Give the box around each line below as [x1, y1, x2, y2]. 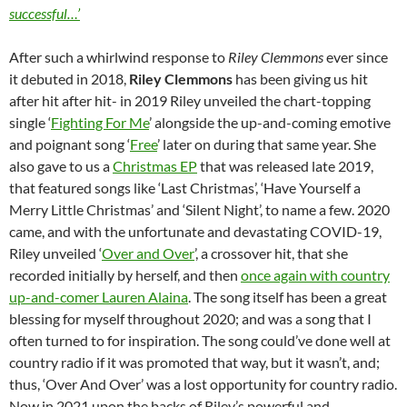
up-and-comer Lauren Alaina [9, 288, 188, 306]
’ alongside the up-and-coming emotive [149, 114, 391, 132]
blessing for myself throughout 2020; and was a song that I [9, 310, 372, 328]
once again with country [241, 266, 390, 284]
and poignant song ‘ [9, 135, 130, 154]
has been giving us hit [233, 70, 368, 88]
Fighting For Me [51, 114, 149, 132]
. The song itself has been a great [188, 288, 387, 306]
